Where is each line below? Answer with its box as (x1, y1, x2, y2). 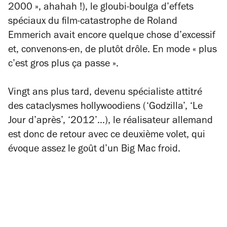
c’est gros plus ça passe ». (8, 60, 119, 70)
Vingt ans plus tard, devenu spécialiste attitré (8, 88, 202, 98)
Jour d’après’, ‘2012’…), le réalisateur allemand (8, 117, 213, 127)
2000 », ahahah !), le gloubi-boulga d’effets (8, 3, 194, 13)
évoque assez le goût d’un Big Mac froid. (8, 145, 180, 155)
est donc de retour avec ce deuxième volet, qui (8, 131, 205, 141)
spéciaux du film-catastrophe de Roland (8, 17, 177, 27)
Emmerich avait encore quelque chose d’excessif (8, 31, 215, 42)
